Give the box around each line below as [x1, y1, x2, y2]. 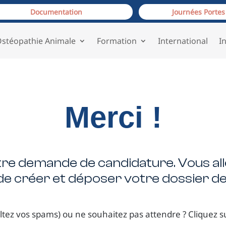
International [157, 35, 208, 46]
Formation [96, 35, 137, 46]
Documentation [30, 7, 83, 17]
